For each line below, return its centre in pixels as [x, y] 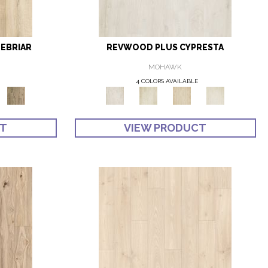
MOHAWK [165, 67]
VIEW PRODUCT [165, 128]
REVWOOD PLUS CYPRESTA [165, 48]
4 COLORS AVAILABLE [167, 81]
